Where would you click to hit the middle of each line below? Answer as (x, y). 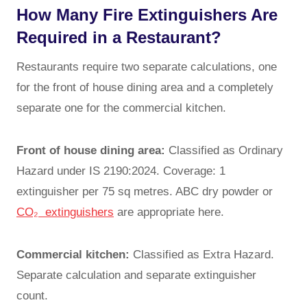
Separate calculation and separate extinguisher (136, 275)
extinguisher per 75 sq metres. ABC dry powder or (145, 191)
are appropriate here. (169, 212)
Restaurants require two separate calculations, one (147, 66)
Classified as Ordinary (224, 150)
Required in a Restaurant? (119, 37)
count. (32, 295)
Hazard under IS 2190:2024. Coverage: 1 (121, 171)
